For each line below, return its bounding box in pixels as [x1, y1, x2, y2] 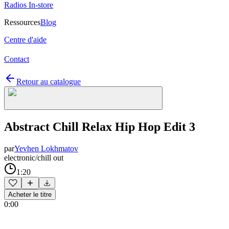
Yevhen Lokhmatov [14, 144, 78, 153]
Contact [4, 55, 29, 63]
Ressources [4, 18, 40, 27]
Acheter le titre [8, 190, 52, 198]
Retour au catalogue [16, 77, 81, 86]
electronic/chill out [4, 153, 63, 162]
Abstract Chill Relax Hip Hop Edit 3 [4, 120, 195, 133]
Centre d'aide [4, 35, 47, 44]
